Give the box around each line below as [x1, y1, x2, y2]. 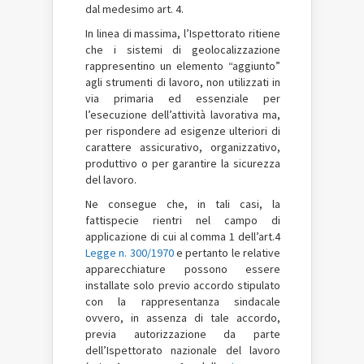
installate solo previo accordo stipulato [85, 277, 280, 292]
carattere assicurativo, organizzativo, [85, 139, 280, 154]
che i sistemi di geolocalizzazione [85, 41, 280, 57]
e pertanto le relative [173, 245, 281, 260]
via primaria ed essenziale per [85, 90, 280, 106]
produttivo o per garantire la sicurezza [85, 155, 280, 171]
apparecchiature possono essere [85, 261, 280, 276]
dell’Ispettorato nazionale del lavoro [85, 342, 280, 357]
